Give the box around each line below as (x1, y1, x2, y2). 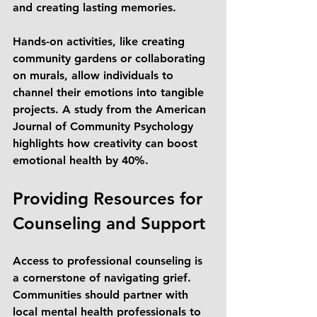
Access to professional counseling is (13, 254, 206, 267)
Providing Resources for (13, 188, 207, 209)
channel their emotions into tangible (13, 86, 207, 99)
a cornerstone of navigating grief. (13, 271, 195, 284)
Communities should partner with (13, 288, 192, 301)
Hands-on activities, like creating (13, 35, 188, 48)
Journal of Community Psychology (13, 120, 197, 133)
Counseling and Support (13, 213, 205, 234)
